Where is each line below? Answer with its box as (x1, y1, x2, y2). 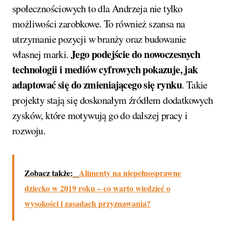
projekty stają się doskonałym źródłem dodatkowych (12, 93, 213, 107)
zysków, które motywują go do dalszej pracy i (12, 108, 188, 122)
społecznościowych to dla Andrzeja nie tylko (12, 1, 183, 15)
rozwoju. (12, 123, 46, 137)
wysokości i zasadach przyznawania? (24, 197, 151, 209)
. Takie (182, 77, 208, 92)
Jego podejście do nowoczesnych (71, 46, 201, 62)
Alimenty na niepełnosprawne (79, 166, 181, 179)
